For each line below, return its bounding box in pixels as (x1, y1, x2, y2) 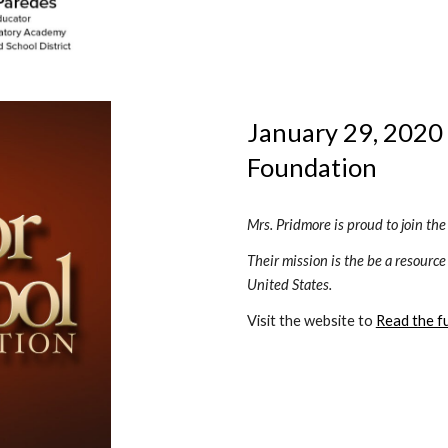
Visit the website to (246, 312, 376, 329)
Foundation (246, 152, 382, 182)
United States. (246, 276, 332, 293)
